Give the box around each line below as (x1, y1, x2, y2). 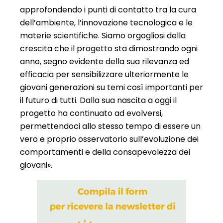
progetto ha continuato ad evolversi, (20, 107, 163, 119)
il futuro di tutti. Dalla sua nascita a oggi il (20, 94, 177, 106)
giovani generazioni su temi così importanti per (20, 81, 203, 93)
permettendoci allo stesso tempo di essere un (20, 120, 201, 132)
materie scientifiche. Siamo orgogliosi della (20, 29, 186, 41)
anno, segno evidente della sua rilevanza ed (20, 55, 189, 67)
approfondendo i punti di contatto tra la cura (20, 3, 196, 15)
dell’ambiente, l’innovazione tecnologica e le (20, 16, 193, 28)
